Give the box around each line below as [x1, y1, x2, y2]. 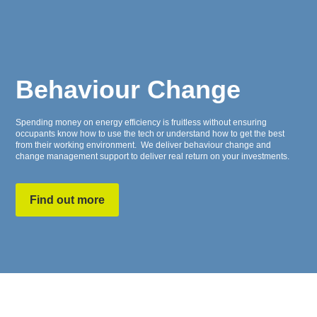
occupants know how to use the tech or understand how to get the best [16, 128, 285, 139]
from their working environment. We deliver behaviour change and [16, 139, 272, 150]
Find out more [30, 193, 105, 206]
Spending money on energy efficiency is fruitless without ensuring [16, 117, 267, 127]
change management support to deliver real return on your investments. [16, 151, 290, 161]
